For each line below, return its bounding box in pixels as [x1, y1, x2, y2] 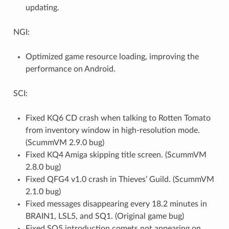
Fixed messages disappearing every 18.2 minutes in [25, 200, 207, 209]
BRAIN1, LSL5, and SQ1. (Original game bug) [25, 212, 184, 221]
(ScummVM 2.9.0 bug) [25, 139, 104, 147]
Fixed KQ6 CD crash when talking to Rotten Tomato [25, 114, 211, 123]
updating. [25, 4, 59, 12]
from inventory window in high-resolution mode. [25, 126, 200, 135]
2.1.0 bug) [25, 188, 61, 196]
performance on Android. [25, 65, 116, 74]
